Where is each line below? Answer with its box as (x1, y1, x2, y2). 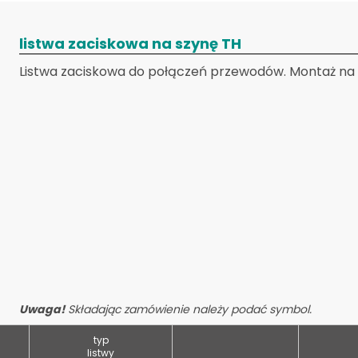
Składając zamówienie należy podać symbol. (65, 301, 312, 317)
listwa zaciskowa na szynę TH (19, 34, 241, 54)
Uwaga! (19, 301, 65, 317)
